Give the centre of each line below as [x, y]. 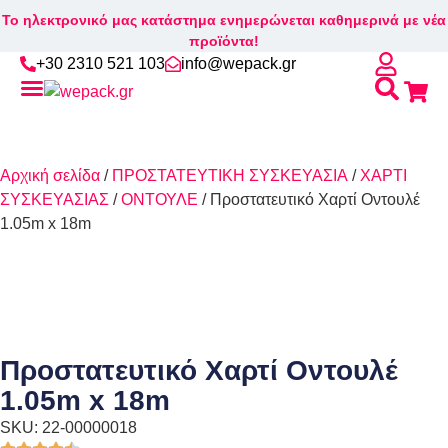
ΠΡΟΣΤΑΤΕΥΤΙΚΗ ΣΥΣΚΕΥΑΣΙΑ [230, 175]
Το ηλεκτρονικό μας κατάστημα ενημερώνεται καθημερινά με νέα [224, 20]
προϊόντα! [224, 41]
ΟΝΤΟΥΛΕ [159, 199]
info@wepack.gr [238, 63]
